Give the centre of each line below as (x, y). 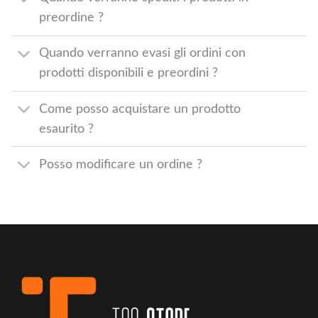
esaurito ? (67, 128)
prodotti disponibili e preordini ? (129, 73)
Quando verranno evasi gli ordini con (143, 53)
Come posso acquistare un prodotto (140, 109)
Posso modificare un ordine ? (121, 164)
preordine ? (72, 18)
